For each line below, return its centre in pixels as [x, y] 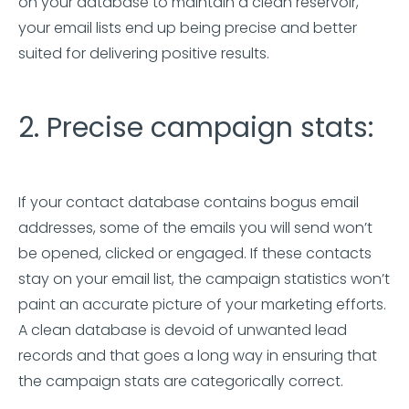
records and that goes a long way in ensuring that [198, 356]
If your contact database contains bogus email [189, 202]
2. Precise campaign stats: [196, 128]
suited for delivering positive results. [144, 53]
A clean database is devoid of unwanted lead [183, 330]
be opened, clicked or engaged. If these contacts [195, 253]
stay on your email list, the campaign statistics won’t [204, 279]
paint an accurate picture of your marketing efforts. [202, 304]
